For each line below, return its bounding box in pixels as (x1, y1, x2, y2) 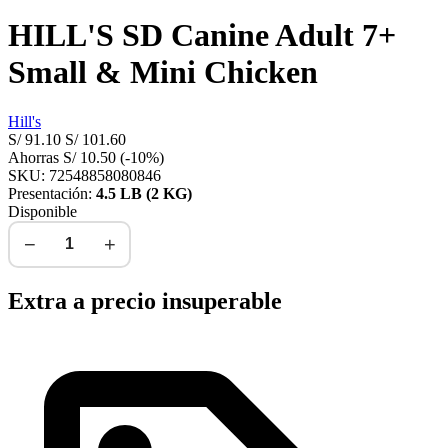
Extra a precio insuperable (8, 288, 282, 315)
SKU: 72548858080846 (8, 166, 161, 184)
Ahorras (8, 148, 63, 166)
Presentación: (8, 184, 96, 202)
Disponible (8, 202, 77, 220)
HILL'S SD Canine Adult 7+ (8, 17, 396, 54)
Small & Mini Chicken (8, 54, 318, 91)
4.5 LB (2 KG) (96, 184, 192, 202)
